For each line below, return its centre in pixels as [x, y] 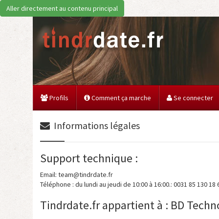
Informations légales [95, 125]
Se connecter [193, 98]
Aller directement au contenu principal [62, 8]
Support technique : [89, 158]
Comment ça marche [120, 98]
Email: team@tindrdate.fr [77, 175]
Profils [58, 98]
